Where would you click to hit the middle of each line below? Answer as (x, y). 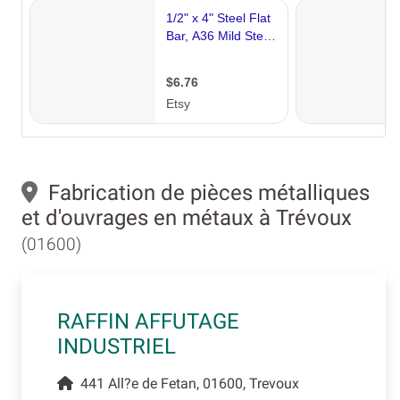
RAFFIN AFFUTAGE (148, 321)
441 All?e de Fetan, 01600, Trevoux (186, 383)
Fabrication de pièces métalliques (204, 193)
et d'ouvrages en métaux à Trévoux (187, 218)
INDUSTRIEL (117, 346)
